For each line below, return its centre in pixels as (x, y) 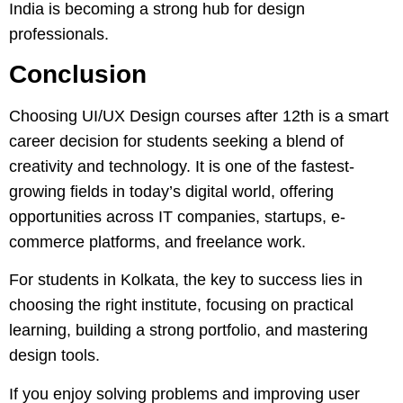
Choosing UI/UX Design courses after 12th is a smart (199, 116)
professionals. (59, 34)
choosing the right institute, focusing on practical (181, 305)
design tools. (54, 356)
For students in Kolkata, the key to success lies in (186, 280)
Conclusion (78, 74)
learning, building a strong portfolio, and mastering (188, 331)
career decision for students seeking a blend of (176, 141)
